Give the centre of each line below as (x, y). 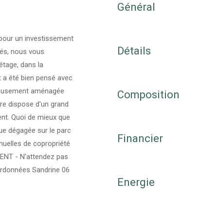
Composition (148, 95)
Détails (134, 51)
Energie (136, 182)
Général (136, 7)
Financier (140, 139)
